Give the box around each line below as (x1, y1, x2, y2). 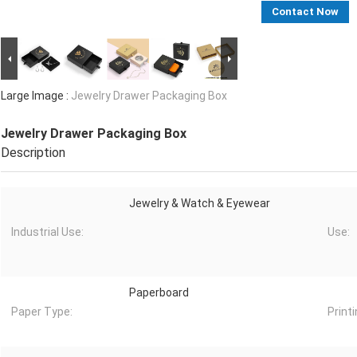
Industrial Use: (11, 226, 84, 239)
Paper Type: (11, 305, 73, 319)
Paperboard (129, 286, 189, 300)
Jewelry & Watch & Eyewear (129, 197, 270, 210)
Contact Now (272, 6, 339, 18)
